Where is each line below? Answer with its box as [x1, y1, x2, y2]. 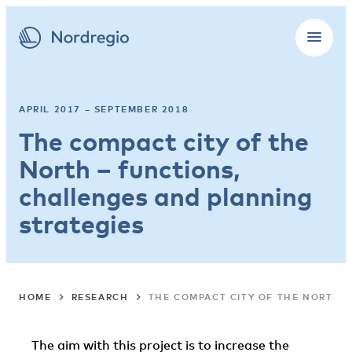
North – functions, [19, 153, 240, 184]
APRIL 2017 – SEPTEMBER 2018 [19, 104, 189, 114]
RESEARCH [71, 291, 129, 302]
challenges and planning [19, 181, 312, 211]
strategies [19, 208, 144, 239]
